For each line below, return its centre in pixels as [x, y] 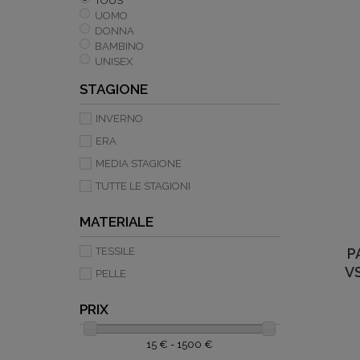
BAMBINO [119, 47]
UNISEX [114, 62]
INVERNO [119, 118]
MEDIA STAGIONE [139, 163]
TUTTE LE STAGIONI [143, 186]
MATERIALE [117, 221]
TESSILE [115, 251]
